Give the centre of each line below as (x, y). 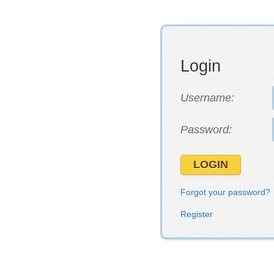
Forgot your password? (225, 192)
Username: (207, 98)
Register (197, 214)
